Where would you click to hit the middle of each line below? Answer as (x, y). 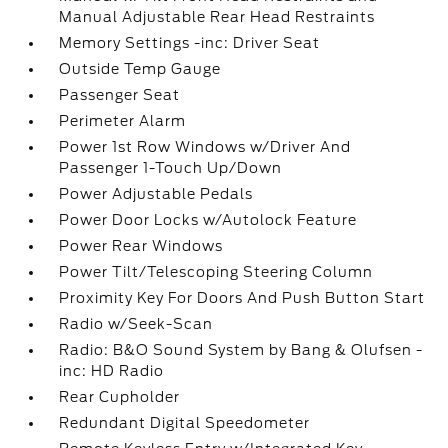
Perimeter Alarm (123, 121)
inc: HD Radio (112, 371)
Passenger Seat (120, 95)
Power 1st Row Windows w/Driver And (205, 147)
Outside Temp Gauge (140, 69)
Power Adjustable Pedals (156, 194)
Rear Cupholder (120, 397)
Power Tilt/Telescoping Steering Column (216, 272)
